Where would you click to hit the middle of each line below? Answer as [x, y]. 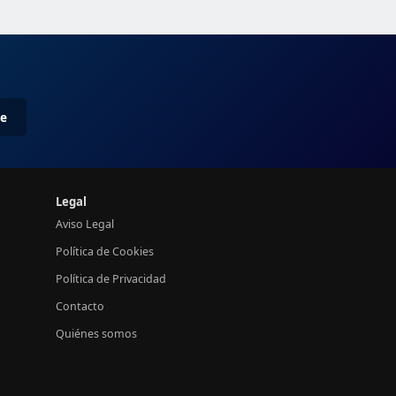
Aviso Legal [85, 224]
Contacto [80, 306]
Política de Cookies [105, 251]
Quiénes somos [96, 334]
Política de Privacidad [111, 279]
